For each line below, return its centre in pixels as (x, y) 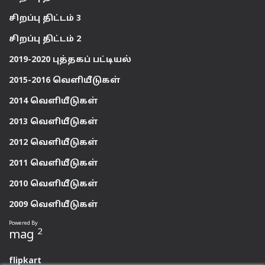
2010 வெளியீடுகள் (54, 184)
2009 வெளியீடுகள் (54, 205)
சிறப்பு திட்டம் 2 (45, 39)
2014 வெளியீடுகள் (54, 101)
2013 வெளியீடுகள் (54, 122)
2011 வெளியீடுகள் (54, 164)
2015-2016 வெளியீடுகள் (65, 81)
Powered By (23, 223)
